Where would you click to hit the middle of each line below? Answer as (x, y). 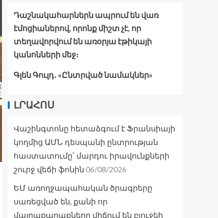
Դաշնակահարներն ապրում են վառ (86, 15)
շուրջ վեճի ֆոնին (49, 170)
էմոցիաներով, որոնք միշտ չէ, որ (77, 28)
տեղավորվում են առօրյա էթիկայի (83, 41)
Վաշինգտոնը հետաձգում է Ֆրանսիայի (94, 129)
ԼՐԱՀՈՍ (34, 105)
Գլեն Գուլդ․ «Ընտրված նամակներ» (83, 75)
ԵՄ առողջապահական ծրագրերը (83, 188)
